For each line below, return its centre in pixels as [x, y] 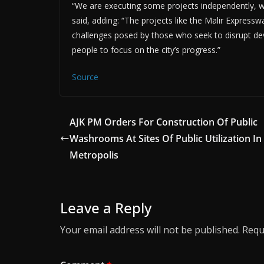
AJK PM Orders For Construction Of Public [164, 122]
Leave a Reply [106, 207]
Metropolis [94, 155]
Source [85, 77]
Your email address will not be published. [150, 230]
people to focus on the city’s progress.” [146, 49]
